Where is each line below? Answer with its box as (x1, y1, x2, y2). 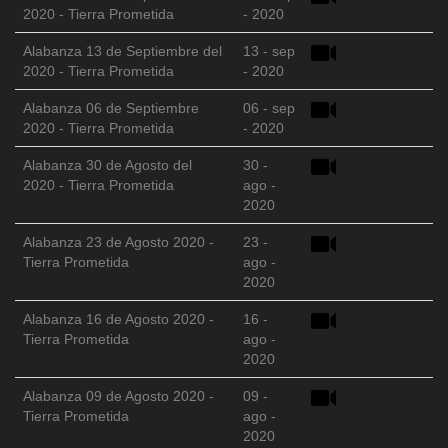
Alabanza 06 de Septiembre (23, 100, 199, 117)
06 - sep (243, 100, 295, 117)
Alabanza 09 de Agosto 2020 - (23, 388, 214, 405)
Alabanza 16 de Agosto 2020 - (23, 311, 214, 328)
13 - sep (243, 43, 295, 60)
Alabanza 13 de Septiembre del (23, 43, 222, 60)
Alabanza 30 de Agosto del (23, 157, 192, 174)
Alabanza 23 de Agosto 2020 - (23, 234, 214, 251)
